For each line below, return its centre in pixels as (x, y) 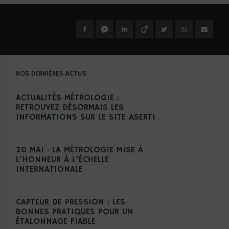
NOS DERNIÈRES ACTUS (51, 74)
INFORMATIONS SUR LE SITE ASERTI (86, 117)
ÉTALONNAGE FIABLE (56, 221)
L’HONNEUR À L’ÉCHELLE (63, 159)
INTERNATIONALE (50, 169)
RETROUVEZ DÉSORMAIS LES (70, 107)
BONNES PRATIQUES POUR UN (75, 212)
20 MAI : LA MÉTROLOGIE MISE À (80, 150)
